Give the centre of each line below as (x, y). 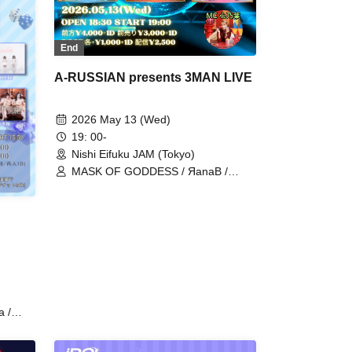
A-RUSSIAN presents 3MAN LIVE (153, 77)
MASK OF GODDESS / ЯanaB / (150, 171)
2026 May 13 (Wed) (121, 119)
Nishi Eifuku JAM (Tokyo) (133, 154)
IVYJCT (90, 185)
